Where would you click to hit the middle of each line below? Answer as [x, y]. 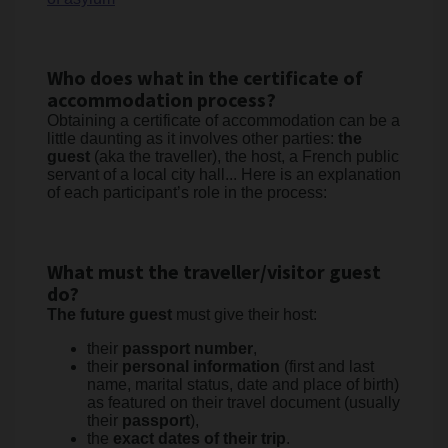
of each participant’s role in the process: [187, 192]
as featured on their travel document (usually [243, 402]
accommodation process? [161, 101]
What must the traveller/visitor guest [214, 273]
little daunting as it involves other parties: [192, 138]
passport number [187, 348]
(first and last [327, 366]
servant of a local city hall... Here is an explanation [224, 174]
